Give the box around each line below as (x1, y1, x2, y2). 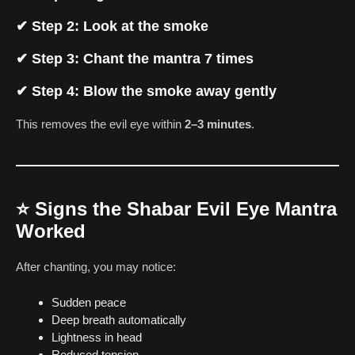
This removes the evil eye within (16, 117, 185, 132)
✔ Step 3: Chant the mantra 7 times (16, 51, 254, 67)
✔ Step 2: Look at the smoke (16, 18, 208, 35)
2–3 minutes (185, 117, 251, 132)
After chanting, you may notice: (16, 260, 176, 274)
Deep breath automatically (52, 312, 186, 326)
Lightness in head (52, 330, 142, 344)
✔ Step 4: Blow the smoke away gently (16, 83, 277, 100)
